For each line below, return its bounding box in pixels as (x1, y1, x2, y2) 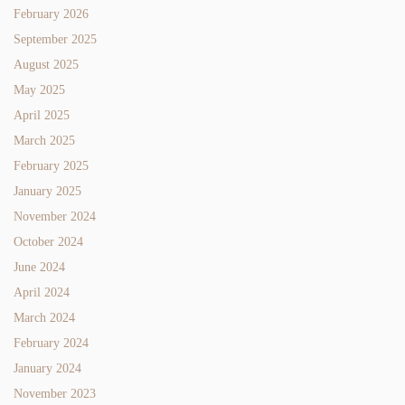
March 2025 (14, 133, 75, 147)
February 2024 (14, 335, 89, 350)
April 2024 (14, 285, 70, 299)
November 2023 (14, 386, 96, 400)
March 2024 (14, 310, 75, 325)
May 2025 (14, 82, 65, 97)
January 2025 (14, 184, 81, 198)
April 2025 (14, 108, 70, 122)
